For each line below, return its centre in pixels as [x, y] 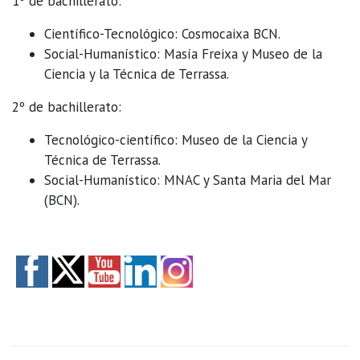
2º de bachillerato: [67, 107]
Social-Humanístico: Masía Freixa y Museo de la [183, 54]
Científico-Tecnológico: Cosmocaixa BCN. [162, 34]
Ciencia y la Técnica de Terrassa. [137, 74]
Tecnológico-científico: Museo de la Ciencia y [176, 140]
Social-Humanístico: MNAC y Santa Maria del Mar [188, 180]
